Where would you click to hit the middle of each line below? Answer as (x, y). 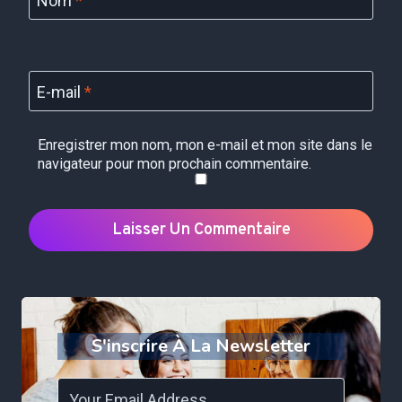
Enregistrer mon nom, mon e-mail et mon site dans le (205, 144)
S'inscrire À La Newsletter (201, 345)
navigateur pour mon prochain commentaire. (174, 163)
